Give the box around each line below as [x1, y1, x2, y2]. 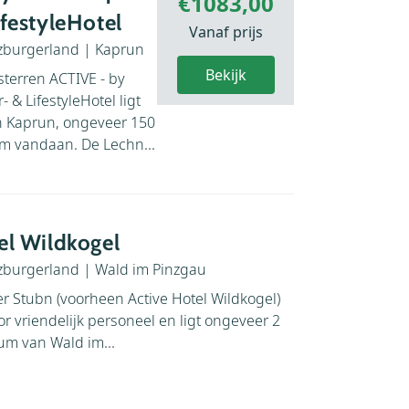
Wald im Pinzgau [95, 258, 206, 279]
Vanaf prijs [188, 21, 263, 42]
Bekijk [204, 64, 246, 85]
